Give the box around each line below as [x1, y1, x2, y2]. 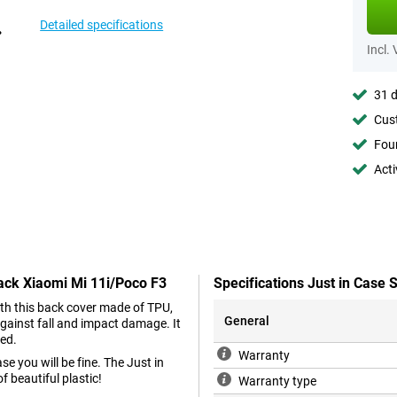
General [224, 314, 269, 329]
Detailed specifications [40, 18, 164, 32]
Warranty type [238, 374, 316, 389]
